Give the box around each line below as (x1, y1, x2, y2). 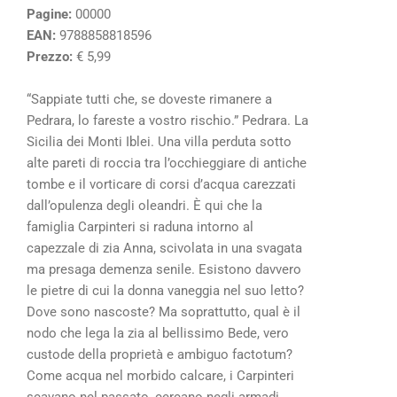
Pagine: (27, 5, 72, 22)
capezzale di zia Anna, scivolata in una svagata (27, 239, 302, 256)
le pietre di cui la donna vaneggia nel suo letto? (27, 282, 304, 299)
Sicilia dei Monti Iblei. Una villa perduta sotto (27, 133, 292, 150)
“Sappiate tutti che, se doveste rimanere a (27, 90, 272, 107)
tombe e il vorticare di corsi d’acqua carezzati (27, 175, 296, 192)
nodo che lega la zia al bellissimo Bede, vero (27, 324, 289, 341)
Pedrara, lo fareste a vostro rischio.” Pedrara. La (27, 112, 308, 128)
